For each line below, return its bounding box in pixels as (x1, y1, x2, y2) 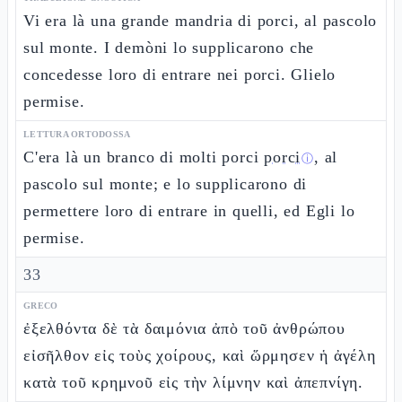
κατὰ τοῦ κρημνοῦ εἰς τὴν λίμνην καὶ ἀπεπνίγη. (23, 373, 363, 391)
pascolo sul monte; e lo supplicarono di (23, 175, 308, 193)
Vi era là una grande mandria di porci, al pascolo (23, 12, 378, 30)
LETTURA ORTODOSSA (23, 129, 131, 139)
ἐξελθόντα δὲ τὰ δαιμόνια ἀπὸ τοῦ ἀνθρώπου (23, 319, 345, 337)
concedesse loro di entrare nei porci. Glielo (23, 66, 336, 83)
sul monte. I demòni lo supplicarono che (23, 39, 315, 57)
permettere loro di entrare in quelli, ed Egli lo (23, 202, 355, 220)
